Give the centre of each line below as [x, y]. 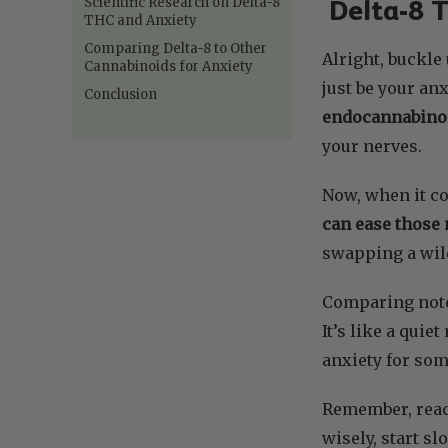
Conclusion [120, 94]
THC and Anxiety [140, 20]
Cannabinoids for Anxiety [168, 66]
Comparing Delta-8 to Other [175, 48]
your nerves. [372, 145]
